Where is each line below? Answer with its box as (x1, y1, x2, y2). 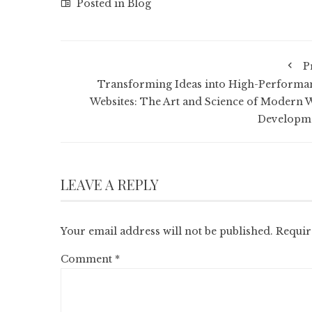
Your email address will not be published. (61, 225, 273, 237)
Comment (61, 253, 115, 265)
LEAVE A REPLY (61, 175, 159, 194)
